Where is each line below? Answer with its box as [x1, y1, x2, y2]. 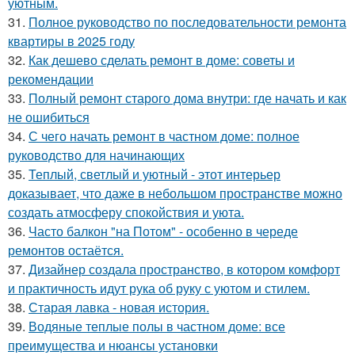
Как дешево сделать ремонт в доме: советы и [29, 51, 295, 70]
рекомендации [8, 70, 94, 89]
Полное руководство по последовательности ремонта [29, 13, 346, 32]
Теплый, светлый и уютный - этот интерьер [29, 165, 281, 184]
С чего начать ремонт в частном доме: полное [29, 127, 300, 146]
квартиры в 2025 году [8, 32, 135, 51]
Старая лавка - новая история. [29, 298, 209, 317]
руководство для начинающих [8, 146, 185, 165]
